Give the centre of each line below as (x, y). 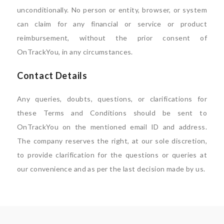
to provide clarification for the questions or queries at (112, 154)
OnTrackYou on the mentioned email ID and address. (112, 126)
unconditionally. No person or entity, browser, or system (112, 9)
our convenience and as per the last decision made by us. (111, 168)
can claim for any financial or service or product (112, 23)
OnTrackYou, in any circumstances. (75, 51)
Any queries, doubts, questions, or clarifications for (112, 98)
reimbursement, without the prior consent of (112, 37)
